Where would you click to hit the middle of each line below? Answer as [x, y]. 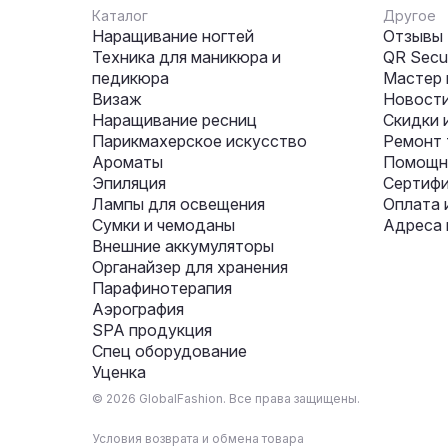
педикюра [130, 78]
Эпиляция [129, 183]
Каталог [120, 15]
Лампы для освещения [178, 204]
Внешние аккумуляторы [183, 246]
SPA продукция [152, 330]
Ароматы [127, 162]
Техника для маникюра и [186, 57]
